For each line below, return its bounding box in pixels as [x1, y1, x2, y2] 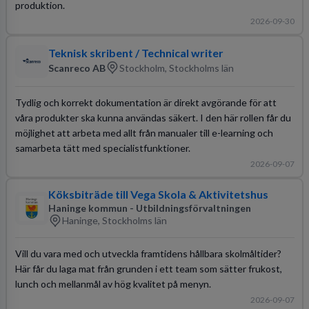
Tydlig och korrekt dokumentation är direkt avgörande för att [14, 96, 277, 108]
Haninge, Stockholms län [61, 215, 167, 226]
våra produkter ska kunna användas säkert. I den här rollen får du [14, 111, 291, 123]
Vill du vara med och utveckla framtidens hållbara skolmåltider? [14, 247, 281, 259]
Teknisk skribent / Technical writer [48, 46, 223, 59]
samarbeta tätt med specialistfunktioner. [14, 141, 190, 154]
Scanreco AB [48, 61, 106, 74]
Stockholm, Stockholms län [119, 61, 234, 74]
